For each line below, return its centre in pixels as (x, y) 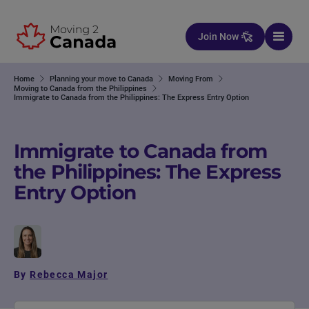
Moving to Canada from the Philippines (80, 88)
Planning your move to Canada (101, 79)
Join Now (218, 36)
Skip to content (47, 18)
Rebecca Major (69, 275)
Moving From (191, 79)
